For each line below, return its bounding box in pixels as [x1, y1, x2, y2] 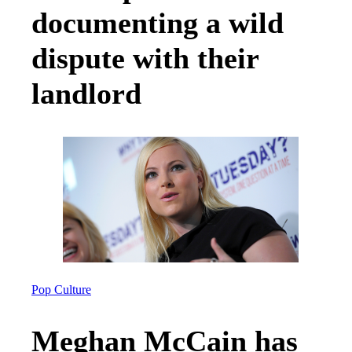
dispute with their [31, 42, 258, 75]
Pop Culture [31, 282, 91, 297]
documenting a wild [31, 6, 284, 40]
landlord [31, 77, 141, 111]
